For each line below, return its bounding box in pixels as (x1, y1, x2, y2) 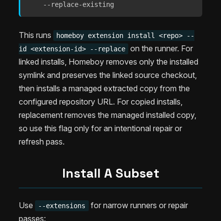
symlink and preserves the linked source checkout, (19, 70, 197, 80)
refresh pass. (19, 137, 65, 147)
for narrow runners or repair (88, 200, 188, 210)
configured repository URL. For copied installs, (19, 97, 183, 107)
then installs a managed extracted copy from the (19, 83, 190, 94)
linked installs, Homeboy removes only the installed (19, 57, 198, 67)
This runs (19, 30, 53, 40)
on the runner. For (128, 43, 193, 54)
